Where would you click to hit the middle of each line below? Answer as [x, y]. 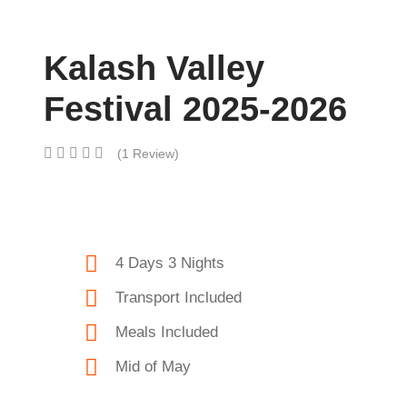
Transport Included [179, 298]
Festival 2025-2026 [195, 109]
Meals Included [167, 332]
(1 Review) [148, 154]
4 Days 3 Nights [170, 263]
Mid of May [153, 367]
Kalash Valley [154, 68]
